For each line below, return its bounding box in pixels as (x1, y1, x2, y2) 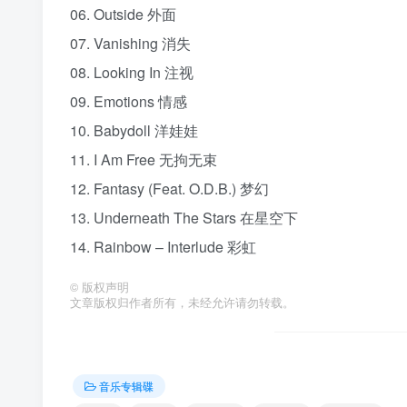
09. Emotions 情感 (70, 90, 187, 112)
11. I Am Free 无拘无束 (70, 148, 217, 170)
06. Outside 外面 (70, 3, 176, 25)
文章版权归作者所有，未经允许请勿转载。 (70, 293, 294, 311)
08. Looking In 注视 (70, 61, 194, 83)
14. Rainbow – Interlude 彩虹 (70, 235, 256, 257)
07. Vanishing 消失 (70, 32, 191, 54)
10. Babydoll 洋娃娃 (70, 119, 198, 141)
